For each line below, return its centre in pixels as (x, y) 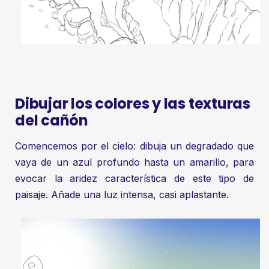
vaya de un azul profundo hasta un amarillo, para (134, 162)
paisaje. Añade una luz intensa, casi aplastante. (122, 194)
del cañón (52, 121)
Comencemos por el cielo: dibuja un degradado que (134, 146)
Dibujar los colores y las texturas (133, 104)
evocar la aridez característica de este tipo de (134, 178)
